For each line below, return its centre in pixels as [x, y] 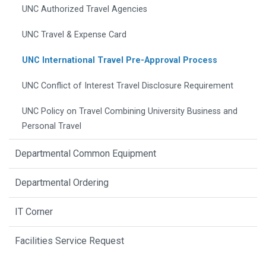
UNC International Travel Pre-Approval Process [120, 61]
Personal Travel [52, 126]
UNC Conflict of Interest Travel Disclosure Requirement [128, 86]
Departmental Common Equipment [85, 154]
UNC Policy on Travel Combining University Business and [130, 112]
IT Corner [34, 212]
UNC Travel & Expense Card [74, 35]
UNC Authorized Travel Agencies [85, 9]
